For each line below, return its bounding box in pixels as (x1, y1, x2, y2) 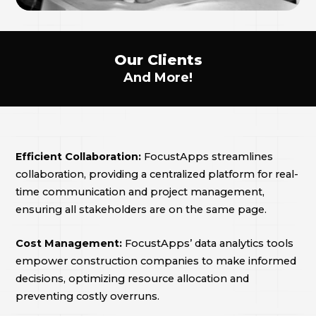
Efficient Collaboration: (15, 150, 144, 163)
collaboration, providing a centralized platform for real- (15, 167, 298, 181)
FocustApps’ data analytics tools (124, 236, 293, 250)
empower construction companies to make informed (15, 254, 296, 267)
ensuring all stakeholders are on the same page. (15, 202, 267, 216)
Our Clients (114, 51, 202, 68)
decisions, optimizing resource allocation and (15, 272, 249, 285)
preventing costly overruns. (15, 289, 159, 303)
